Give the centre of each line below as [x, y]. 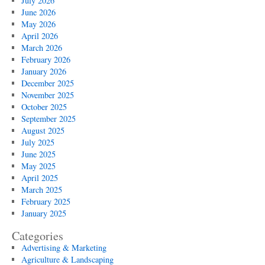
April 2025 [39, 178]
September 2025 [48, 119]
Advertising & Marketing [64, 248]
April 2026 [39, 36]
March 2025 [41, 190]
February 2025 [46, 201]
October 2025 [44, 107]
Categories [38, 236]
